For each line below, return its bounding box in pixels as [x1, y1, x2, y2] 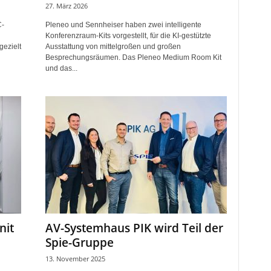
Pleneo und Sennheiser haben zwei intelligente [45, 21, 201, 29]
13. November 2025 [45, 254, 105, 263]
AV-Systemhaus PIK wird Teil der [45, 220, 223, 236]
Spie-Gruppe [45, 235, 114, 250]
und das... [45, 64, 77, 73]
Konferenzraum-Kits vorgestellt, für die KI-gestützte [45, 31, 211, 40]
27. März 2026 [45, 1, 88, 10]
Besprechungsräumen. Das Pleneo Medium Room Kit [45, 53, 221, 62]
